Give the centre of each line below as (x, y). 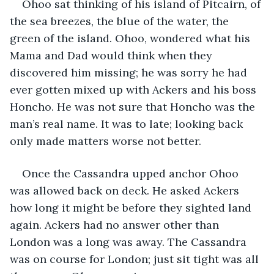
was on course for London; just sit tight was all (136, 259)
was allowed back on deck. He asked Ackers (126, 190)
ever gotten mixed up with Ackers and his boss (135, 89)
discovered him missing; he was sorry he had (130, 72)
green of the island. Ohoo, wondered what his (131, 38)
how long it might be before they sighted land (132, 207)
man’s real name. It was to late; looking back (128, 124)
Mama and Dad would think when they (113, 55)
